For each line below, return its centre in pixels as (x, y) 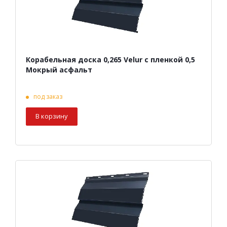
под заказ (48, 97)
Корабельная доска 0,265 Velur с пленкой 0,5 (110, 60)
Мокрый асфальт (59, 70)
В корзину (52, 116)
